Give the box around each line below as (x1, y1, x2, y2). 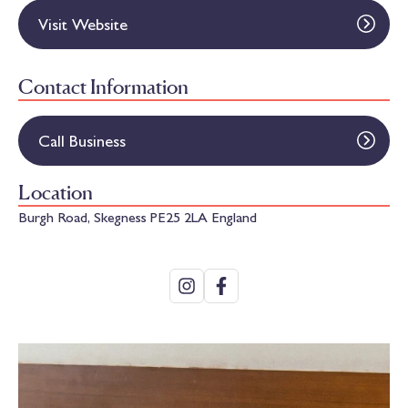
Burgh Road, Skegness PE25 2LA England (18, 208, 257, 226)
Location (18, 179, 93, 204)
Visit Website (38, 14, 127, 34)
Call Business (38, 130, 126, 150)
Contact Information (18, 74, 189, 98)
